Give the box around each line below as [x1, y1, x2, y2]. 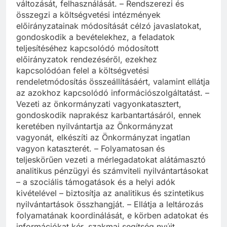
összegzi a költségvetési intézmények [16, 10, 161, 20]
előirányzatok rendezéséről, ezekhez [16, 54, 157, 65]
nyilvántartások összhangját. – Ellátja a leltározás [16, 199, 203, 210]
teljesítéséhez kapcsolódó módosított [16, 43, 159, 54]
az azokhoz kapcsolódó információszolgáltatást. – [16, 88, 209, 98]
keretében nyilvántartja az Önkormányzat [16, 121, 173, 132]
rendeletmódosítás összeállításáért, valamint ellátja [16, 77, 210, 87]
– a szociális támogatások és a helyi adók [16, 177, 175, 187]
